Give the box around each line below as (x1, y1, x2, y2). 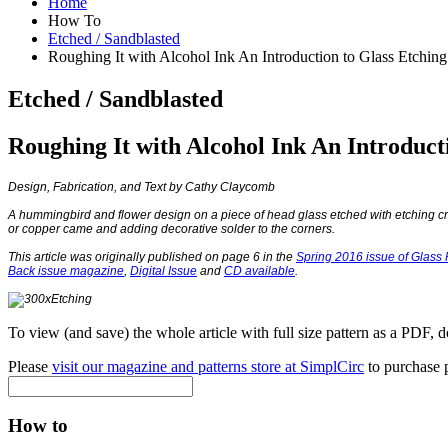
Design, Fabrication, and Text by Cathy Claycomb (8, 179, 275, 194)
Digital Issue (130, 263, 197, 278)
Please (8, 357, 52, 375)
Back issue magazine (8, 263, 124, 278)
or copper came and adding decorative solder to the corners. (8, 221, 335, 236)
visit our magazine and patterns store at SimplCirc (52, 357, 364, 375)
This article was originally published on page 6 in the (8, 249, 296, 264)
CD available (224, 263, 295, 278)
